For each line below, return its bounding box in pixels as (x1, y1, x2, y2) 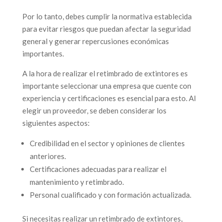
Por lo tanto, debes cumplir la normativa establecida (22, 11, 192, 21)
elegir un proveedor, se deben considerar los (22, 106, 166, 115)
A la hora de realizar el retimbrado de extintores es (22, 68, 188, 78)
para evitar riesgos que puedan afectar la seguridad (22, 24, 191, 33)
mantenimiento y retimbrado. (29, 177, 124, 186)
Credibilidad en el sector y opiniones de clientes (29, 138, 185, 148)
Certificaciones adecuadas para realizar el (29, 164, 166, 173)
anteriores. (29, 151, 66, 161)
